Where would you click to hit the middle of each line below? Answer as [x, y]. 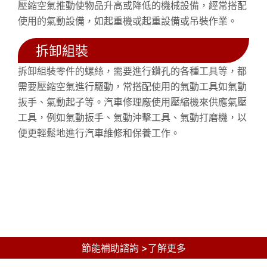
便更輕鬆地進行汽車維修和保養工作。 [99, 133]
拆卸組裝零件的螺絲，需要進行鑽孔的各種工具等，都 [132, 71]
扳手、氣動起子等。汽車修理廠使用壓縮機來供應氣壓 [132, 102]
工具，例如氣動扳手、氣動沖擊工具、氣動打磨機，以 [132, 117]
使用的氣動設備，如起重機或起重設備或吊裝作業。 [128, 21]
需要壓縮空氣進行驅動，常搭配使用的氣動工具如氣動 [132, 86]
